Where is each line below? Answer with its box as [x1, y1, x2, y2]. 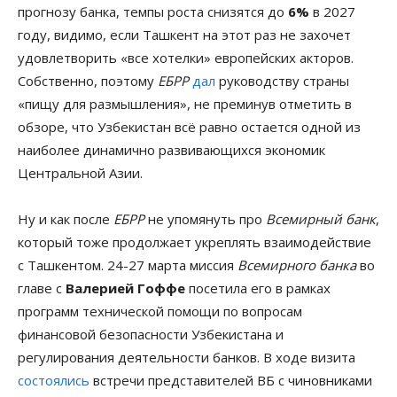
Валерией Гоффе [66, 278, 185, 297]
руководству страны [215, 71, 349, 90]
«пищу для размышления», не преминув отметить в [18, 94, 352, 113]
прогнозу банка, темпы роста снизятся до [18, 2, 288, 20]
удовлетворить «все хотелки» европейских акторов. [18, 48, 354, 66]
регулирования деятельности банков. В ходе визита [18, 347, 355, 366]
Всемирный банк [266, 209, 376, 228]
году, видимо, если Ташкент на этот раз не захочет [18, 25, 351, 43]
